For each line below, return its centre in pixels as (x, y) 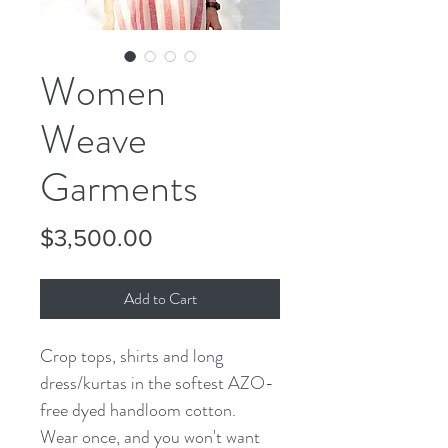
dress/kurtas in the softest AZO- (157, 383)
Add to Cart (160, 298)
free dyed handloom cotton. (140, 410)
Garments (119, 187)
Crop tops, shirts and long (133, 356)
